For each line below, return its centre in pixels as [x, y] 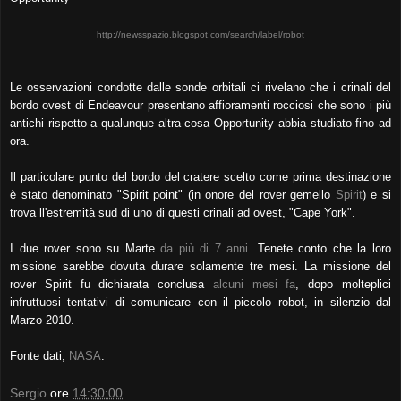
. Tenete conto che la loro [320, 248]
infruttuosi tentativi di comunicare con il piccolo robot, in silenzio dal [200, 302]
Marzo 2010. [42, 320]
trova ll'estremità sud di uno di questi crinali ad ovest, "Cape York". [183, 212]
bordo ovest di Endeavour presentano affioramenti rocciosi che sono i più [200, 105]
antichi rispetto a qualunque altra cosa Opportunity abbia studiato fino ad [200, 123]
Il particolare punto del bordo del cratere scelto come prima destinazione [200, 176]
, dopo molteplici [344, 284]
